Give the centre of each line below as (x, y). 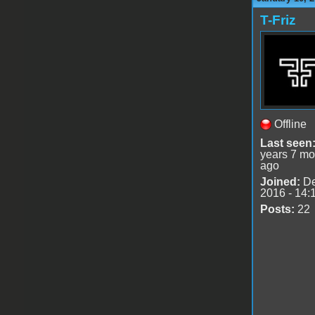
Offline (290, 124)
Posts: (277, 210)
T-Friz (278, 20)
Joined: (280, 182)
